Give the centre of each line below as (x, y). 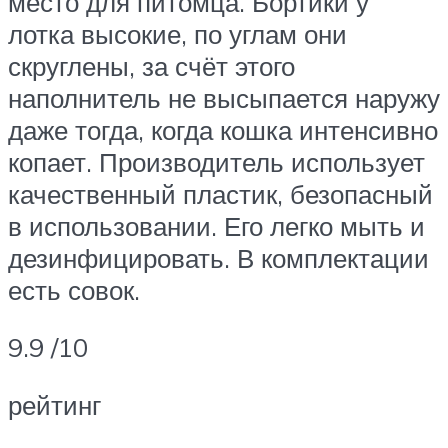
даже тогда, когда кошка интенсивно (223, 129)
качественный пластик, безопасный (220, 193)
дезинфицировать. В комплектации (218, 257)
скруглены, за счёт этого (151, 65)
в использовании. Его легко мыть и (216, 225)
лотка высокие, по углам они (177, 33)
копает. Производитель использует (216, 161)
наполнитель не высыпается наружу (224, 97)
